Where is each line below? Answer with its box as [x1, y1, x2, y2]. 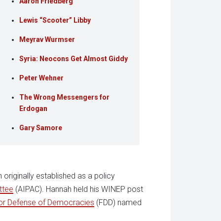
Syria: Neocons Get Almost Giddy [19, 55, 128, 63]
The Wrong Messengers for [19, 93, 110, 102]
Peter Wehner [19, 74, 64, 82]
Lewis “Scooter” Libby [19, 16, 91, 25]
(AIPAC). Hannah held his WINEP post [13, 184, 143, 194]
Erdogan [19, 105, 48, 113]
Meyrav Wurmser [19, 36, 75, 44]
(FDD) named [94, 197, 142, 207]
